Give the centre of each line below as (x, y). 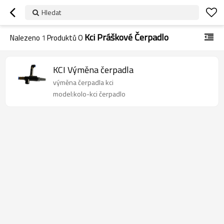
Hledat (51, 12)
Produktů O (65, 38)
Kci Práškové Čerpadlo (126, 37)
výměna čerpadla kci (83, 82)
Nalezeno (26, 38)
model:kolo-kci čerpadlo (89, 94)
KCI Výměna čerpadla (93, 70)
